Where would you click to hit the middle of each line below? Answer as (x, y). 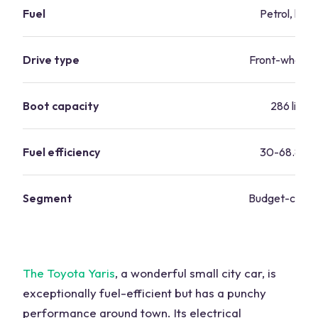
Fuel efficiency (61, 152)
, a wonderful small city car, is (196, 273)
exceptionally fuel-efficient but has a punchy (144, 293)
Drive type (51, 60)
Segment (48, 198)
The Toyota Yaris (69, 273)
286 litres (292, 106)
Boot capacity (61, 106)
